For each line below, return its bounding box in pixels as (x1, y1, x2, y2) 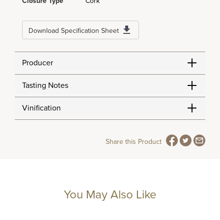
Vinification (22, 103, 61, 113)
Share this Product (106, 137, 162, 146)
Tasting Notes (22, 81, 68, 90)
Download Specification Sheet (28, 27, 119, 35)
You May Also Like (63, 188, 157, 202)
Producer (22, 58, 53, 68)
